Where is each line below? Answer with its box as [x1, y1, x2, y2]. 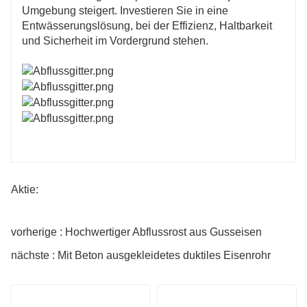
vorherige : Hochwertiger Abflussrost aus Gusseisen [11, 225, 262, 238]
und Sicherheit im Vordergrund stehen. [22, 34, 208, 47]
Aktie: [11, 183, 38, 195]
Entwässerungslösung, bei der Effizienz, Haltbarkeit [22, 19, 272, 32]
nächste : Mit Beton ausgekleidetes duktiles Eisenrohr [11, 249, 271, 261]
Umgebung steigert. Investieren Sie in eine [22, 4, 228, 16]
